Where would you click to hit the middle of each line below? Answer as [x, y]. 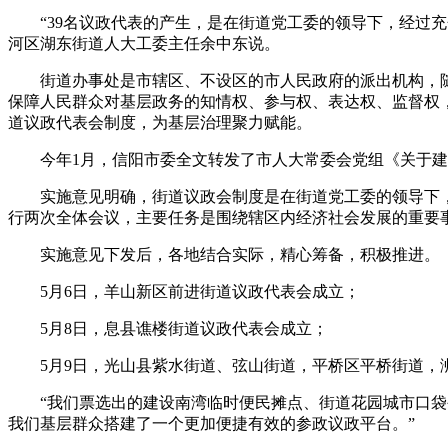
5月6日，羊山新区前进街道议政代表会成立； [184, 292]
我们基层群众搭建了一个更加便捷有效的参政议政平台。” [211, 424]
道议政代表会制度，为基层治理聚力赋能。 [160, 123]
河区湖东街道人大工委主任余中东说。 [144, 44]
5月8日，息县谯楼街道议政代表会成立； [168, 329]
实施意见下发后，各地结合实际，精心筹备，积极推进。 [224, 255]
